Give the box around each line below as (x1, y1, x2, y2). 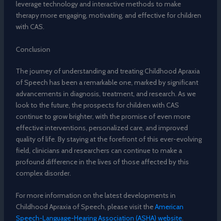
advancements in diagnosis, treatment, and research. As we (15, 89, 196, 98)
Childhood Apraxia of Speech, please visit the (15, 202, 155, 211)
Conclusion (15, 44, 50, 54)
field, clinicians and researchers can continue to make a (15, 146, 182, 155)
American (154, 202, 184, 211)
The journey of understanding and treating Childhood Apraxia (15, 66, 200, 75)
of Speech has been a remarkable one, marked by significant (15, 77, 198, 87)
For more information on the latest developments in (15, 190, 176, 200)
